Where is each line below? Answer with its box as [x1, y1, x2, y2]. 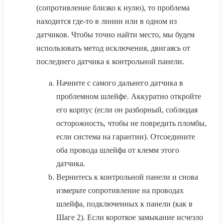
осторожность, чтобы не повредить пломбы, [56, 119, 207, 128]
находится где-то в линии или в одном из [36, 17, 177, 26]
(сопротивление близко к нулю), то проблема [36, 3, 190, 12]
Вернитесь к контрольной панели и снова [56, 173, 198, 182]
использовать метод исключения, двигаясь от [36, 44, 190, 53]
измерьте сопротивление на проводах [56, 186, 184, 195]
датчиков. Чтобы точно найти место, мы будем [36, 30, 195, 39]
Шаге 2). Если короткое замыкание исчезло [56, 213, 203, 222]
